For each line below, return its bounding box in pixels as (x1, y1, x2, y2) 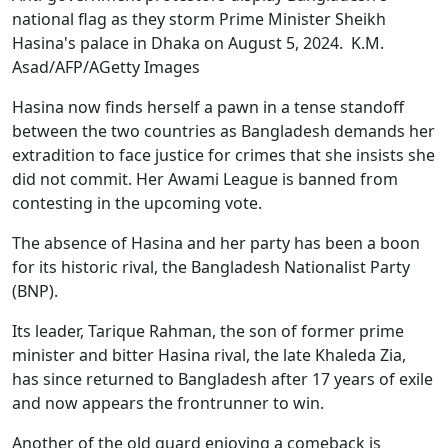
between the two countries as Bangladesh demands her (12, 119, 435, 142)
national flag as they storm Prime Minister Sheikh (12, 7, 386, 30)
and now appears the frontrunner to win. (12, 391, 324, 414)
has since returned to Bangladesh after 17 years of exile (12, 367, 433, 390)
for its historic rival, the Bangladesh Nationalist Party (12, 255, 410, 278)
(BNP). (12, 279, 58, 302)
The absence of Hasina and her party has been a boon (12, 231, 420, 254)
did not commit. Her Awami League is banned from (12, 167, 398, 190)
